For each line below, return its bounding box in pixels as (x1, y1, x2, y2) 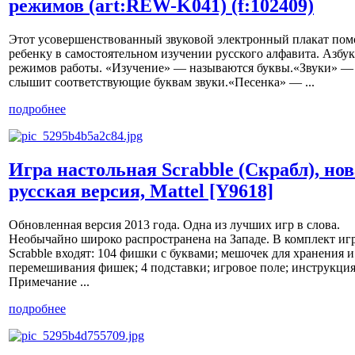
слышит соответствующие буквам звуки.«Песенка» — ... (9, 75, 315, 90)
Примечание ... (9, 275, 90, 289)
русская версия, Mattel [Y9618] (9, 181, 273, 202)
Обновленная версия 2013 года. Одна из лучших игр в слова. (9, 218, 340, 232)
